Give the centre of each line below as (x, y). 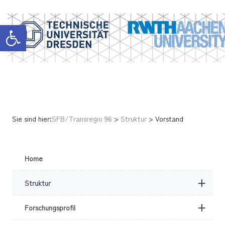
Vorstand (169, 119)
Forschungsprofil (50, 207)
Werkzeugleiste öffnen (27, 30)
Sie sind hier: (32, 119)
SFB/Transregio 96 (82, 119)
